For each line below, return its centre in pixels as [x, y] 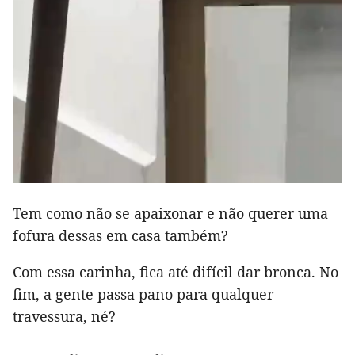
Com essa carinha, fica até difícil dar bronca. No [176, 272]
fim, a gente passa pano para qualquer [143, 294]
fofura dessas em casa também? [120, 236]
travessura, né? [64, 317]
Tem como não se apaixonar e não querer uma [170, 214]
